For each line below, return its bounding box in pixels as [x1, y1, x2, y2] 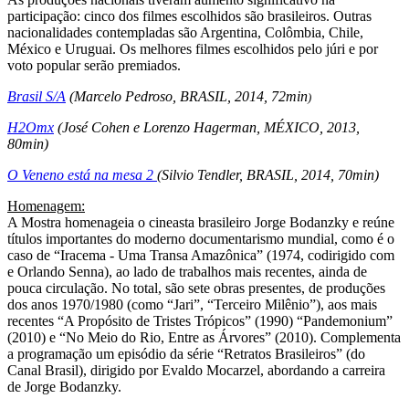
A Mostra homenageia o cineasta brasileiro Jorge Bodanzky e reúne [7, 214, 394, 230]
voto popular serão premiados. [7, 57, 181, 73]
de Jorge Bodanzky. [7, 378, 121, 394]
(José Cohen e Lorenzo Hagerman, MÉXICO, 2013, [54, 119, 360, 135]
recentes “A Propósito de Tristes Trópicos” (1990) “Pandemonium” [7, 312, 393, 329]
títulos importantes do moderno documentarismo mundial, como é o [7, 230, 394, 246]
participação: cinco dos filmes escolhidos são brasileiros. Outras [7, 7, 372, 24]
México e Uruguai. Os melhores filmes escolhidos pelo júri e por [7, 40, 378, 57]
